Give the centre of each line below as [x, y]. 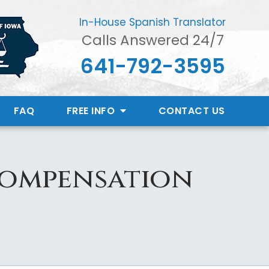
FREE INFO [92, 110]
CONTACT [183, 110]
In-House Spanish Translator [153, 23]
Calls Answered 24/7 [153, 41]
